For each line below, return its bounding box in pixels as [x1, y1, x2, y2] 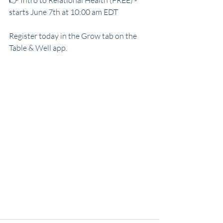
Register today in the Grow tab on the [9, 31, 138, 41]
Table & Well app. [9, 43, 67, 53]
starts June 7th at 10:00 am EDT [9, 7, 118, 17]
